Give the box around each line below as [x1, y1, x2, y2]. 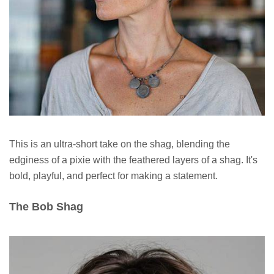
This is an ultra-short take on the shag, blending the [9, 138, 230, 149]
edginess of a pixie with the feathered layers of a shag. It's [9, 154, 257, 165]
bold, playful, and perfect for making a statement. [9, 170, 218, 181]
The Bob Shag [9, 200, 83, 213]
